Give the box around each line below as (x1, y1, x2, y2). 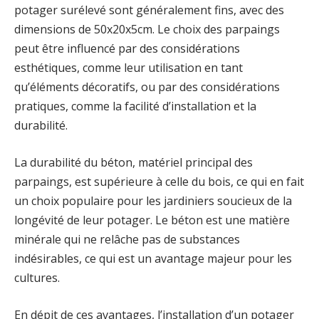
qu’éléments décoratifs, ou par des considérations (14, 79, 280, 95)
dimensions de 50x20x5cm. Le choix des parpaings (14, 21, 280, 38)
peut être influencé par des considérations (14, 41, 240, 57)
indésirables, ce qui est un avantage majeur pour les (14, 251, 292, 267)
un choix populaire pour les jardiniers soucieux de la (14, 193, 292, 209)
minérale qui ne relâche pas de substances (14, 231, 240, 248)
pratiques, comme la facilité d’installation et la (14, 98, 256, 115)
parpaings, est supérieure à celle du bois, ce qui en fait (14, 174, 304, 190)
